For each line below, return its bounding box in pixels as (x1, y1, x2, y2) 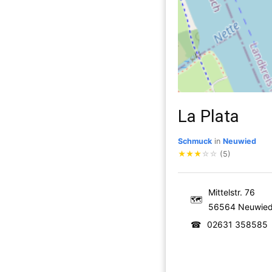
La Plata (178, 106, 239, 126)
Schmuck (178, 137, 212, 146)
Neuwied (223, 137, 256, 146)
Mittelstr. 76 (208, 187, 255, 197)
